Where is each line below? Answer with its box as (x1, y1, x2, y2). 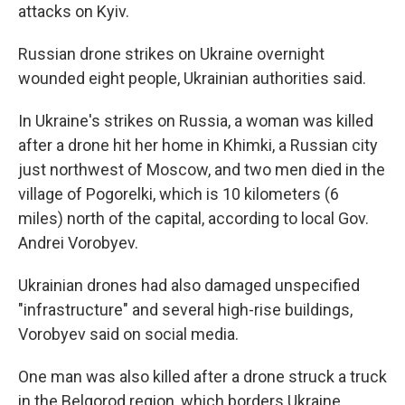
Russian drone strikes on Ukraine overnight (18, 44, 325, 64)
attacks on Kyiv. (18, 2, 129, 22)
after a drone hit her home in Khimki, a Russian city (18, 136, 378, 155)
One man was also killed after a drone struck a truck (18, 367, 387, 387)
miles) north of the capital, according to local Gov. (18, 209, 369, 229)
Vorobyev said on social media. (18, 325, 239, 344)
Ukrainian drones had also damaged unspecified (18, 276, 360, 296)
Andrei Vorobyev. (18, 233, 138, 253)
